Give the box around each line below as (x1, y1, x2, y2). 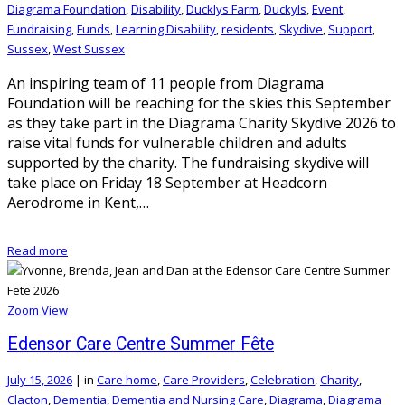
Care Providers (163, 371, 245, 388)
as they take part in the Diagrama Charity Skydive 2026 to (7, 113, 396, 134)
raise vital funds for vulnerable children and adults (7, 133, 347, 154)
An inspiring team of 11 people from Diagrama (7, 73, 324, 94)
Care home (97, 371, 157, 388)
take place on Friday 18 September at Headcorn (7, 173, 327, 193)
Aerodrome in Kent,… (7, 193, 149, 213)
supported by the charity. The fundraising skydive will (7, 153, 369, 174)
